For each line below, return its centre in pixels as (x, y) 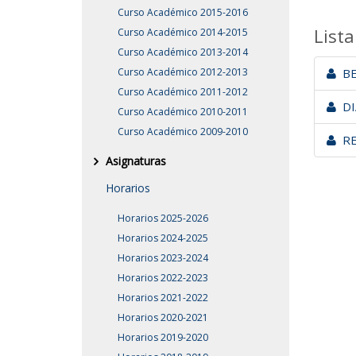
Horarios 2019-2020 (163, 337)
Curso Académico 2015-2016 (183, 12)
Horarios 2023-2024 (163, 257)
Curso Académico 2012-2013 (183, 72)
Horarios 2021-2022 (163, 297)
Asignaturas (136, 161)
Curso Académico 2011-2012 (183, 91)
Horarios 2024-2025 (163, 238)
